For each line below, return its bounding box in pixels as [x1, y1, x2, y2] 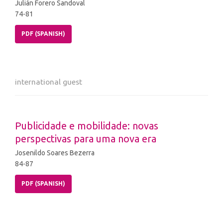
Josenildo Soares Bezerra [15, 149, 95, 157]
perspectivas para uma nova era [15, 133, 156, 145]
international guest [15, 77, 82, 87]
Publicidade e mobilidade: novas [15, 120, 158, 132]
